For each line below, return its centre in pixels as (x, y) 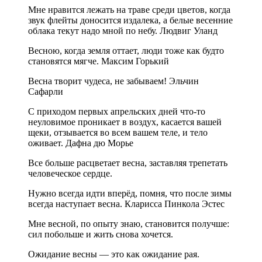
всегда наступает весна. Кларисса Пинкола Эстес (126, 204)
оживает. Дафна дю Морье (81, 143)
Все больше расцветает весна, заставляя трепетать (128, 163)
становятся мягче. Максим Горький (99, 61)
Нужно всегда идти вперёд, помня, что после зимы (130, 193)
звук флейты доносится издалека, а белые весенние (130, 20)
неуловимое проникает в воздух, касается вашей (125, 122)
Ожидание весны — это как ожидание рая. (114, 254)
